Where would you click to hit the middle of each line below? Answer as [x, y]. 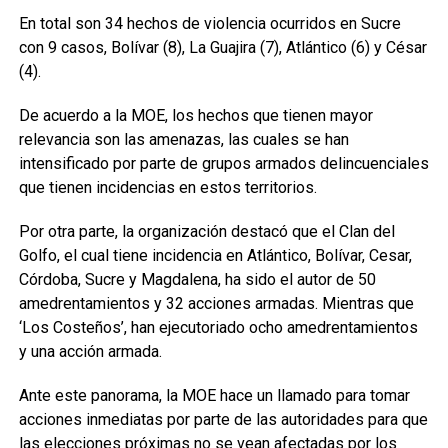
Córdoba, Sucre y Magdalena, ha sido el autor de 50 [197, 279]
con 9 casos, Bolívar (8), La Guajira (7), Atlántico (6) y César [222, 47]
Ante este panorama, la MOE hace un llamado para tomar [214, 395]
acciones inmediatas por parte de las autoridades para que [223, 419]
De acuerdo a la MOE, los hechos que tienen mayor [195, 115]
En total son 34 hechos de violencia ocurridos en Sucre [209, 23]
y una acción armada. [90, 351]
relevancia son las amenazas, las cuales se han [183, 139]
